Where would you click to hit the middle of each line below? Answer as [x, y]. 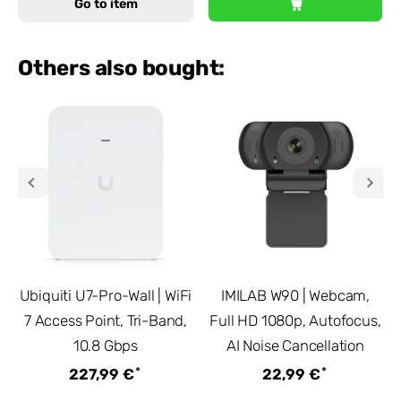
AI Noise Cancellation [295, 346]
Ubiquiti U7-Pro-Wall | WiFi [106, 296]
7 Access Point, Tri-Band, [105, 321]
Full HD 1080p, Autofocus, [295, 321]
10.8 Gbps [106, 346]
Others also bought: [122, 68]
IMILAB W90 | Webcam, [295, 296]
